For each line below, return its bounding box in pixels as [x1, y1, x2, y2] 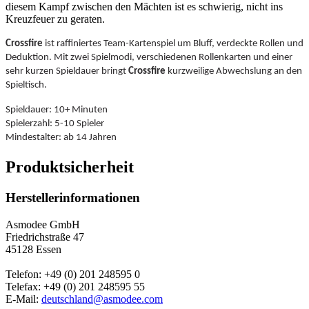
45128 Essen [6, 243, 61, 255]
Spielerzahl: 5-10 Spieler [6, 119, 104, 130]
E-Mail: [6, 292, 41, 305]
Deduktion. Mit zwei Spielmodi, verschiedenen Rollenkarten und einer [6, 52, 292, 63]
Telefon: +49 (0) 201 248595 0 [6, 268, 140, 280]
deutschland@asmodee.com [41, 292, 163, 305]
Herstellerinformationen [6, 190, 140, 206]
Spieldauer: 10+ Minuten [6, 105, 108, 116]
